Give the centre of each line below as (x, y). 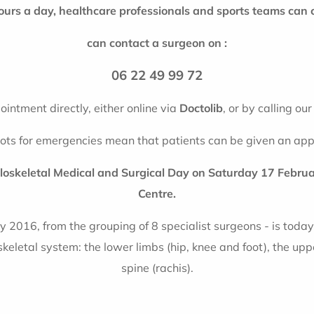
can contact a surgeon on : (157, 43)
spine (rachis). (157, 268)
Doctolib (201, 108)
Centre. (157, 194)
